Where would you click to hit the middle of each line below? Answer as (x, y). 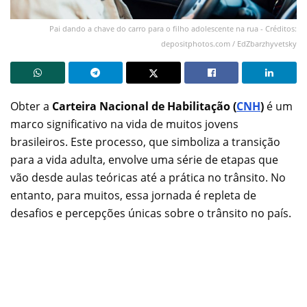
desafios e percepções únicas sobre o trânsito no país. (151, 213)
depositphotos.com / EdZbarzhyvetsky (229, 43)
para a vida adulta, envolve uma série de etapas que (144, 159)
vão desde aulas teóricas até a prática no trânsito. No (148, 177)
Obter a (30, 106)
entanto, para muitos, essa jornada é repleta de (133, 195)
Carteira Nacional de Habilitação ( (143, 106)
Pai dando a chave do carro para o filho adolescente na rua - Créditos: (173, 28)
